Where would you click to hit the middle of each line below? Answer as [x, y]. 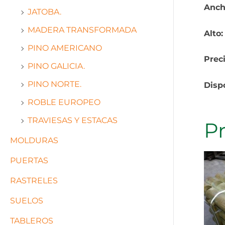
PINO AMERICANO [65, 48]
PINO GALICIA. [56, 66]
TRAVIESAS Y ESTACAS [73, 120]
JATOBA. [44, 12]
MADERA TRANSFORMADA [82, 30]
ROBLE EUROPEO [64, 102]
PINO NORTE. [54, 84]
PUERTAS [29, 160]
